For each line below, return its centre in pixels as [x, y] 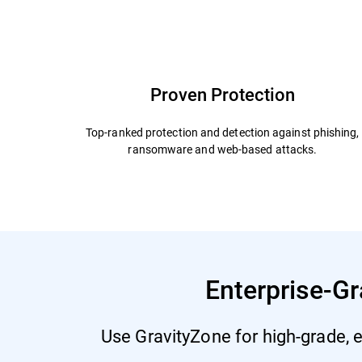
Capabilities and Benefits [130, 11]
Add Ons [259, 11]
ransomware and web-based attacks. [223, 149]
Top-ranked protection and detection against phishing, [223, 132]
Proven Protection [222, 94]
